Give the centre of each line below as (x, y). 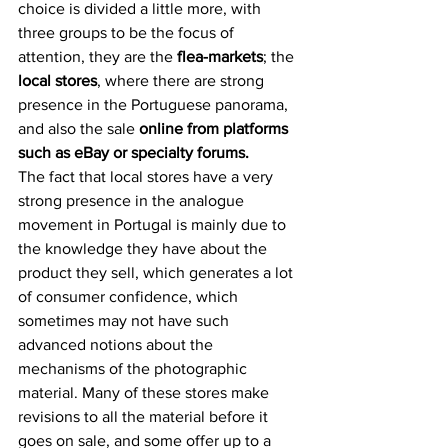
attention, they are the (97, 56)
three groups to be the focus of (128, 32)
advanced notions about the (117, 344)
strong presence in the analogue (133, 200)
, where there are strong (182, 80)
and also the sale (78, 128)
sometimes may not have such (125, 320)
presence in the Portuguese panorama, (155, 104)
